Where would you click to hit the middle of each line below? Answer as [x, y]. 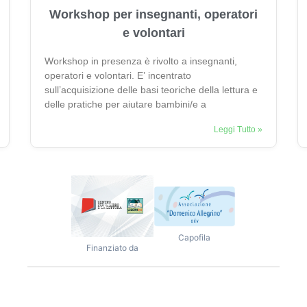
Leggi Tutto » [238, 129]
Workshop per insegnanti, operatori [153, 14]
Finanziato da [112, 248]
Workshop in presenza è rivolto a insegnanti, [141, 61]
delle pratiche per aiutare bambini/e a [125, 104]
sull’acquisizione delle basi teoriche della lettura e [151, 89]
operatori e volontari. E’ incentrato [118, 75]
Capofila [195, 237]
